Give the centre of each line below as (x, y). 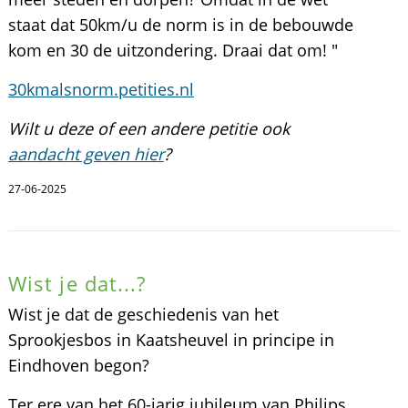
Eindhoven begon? (78, 365)
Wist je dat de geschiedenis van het (143, 314)
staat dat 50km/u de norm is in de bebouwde (180, 25)
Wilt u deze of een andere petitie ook (148, 128)
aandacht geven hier (86, 154)
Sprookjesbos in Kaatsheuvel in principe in (171, 340)
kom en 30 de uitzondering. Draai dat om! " (173, 50)
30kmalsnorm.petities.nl (101, 89)
